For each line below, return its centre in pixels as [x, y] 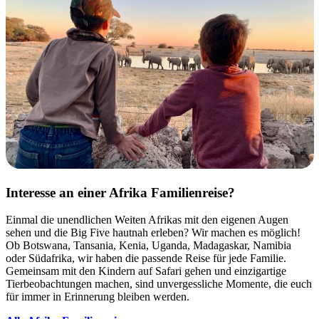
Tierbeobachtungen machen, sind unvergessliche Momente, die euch [159, 284]
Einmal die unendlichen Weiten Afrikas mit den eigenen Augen [147, 220]
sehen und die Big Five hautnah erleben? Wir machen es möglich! [153, 233]
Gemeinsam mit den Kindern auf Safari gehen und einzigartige [146, 271]
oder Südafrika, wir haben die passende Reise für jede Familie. [146, 258]
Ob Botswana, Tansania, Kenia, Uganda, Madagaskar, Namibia [148, 246]
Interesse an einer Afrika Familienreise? [120, 192]
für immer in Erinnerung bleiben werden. [99, 297]
